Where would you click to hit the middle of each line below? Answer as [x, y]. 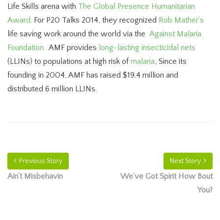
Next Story [185, 161]
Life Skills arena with [43, 6]
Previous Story [41, 161]
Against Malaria [175, 34]
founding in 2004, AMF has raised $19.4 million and [93, 75]
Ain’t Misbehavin [35, 176]
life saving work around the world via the [78, 34]
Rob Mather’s [181, 20]
